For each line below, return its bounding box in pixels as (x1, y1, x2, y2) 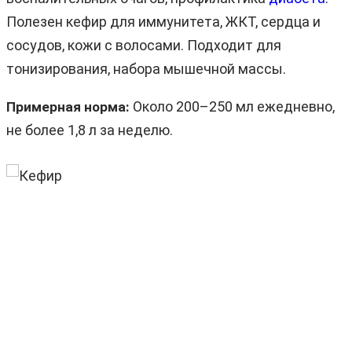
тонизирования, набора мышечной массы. (6, 60, 286, 77)
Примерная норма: (6, 98, 130, 115)
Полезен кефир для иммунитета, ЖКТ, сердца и (6, 13, 321, 30)
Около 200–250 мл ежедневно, (130, 97, 335, 115)
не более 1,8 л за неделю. (6, 121, 173, 138)
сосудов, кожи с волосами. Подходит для (6, 36, 281, 53)
